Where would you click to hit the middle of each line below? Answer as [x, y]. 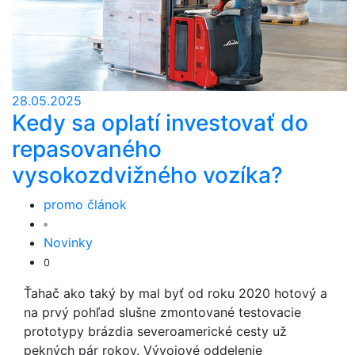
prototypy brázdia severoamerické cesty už [155, 331]
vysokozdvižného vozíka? [147, 175]
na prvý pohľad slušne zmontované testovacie [162, 312]
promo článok [85, 204]
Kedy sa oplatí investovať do [160, 123]
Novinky [68, 242]
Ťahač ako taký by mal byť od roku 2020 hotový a [176, 293]
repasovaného [87, 149]
